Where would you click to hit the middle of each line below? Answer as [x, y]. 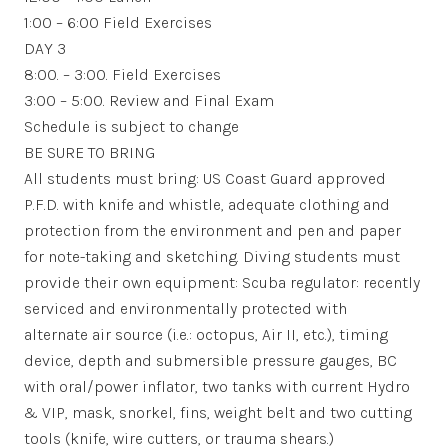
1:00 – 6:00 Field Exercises [118, 22]
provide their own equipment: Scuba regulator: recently [222, 282]
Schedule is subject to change [131, 126]
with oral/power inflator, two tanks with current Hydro [217, 386]
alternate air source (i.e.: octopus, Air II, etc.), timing [206, 334]
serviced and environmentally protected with [185, 308]
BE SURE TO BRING [89, 152]
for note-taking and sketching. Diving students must [212, 256]
